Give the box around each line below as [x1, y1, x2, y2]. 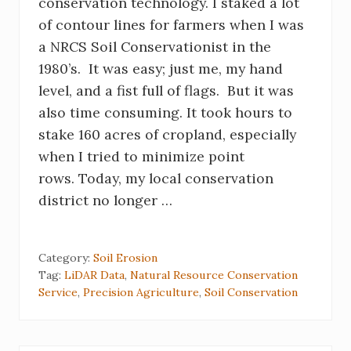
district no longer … [38, 190, 172, 209]
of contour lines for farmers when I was [38, 15, 304, 34]
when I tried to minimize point [38, 147, 244, 165]
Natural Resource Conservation [130, 267, 298, 282]
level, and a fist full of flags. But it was [38, 81, 294, 100]
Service [38, 284, 78, 299]
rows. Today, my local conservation [38, 168, 273, 187]
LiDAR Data [64, 267, 125, 282]
